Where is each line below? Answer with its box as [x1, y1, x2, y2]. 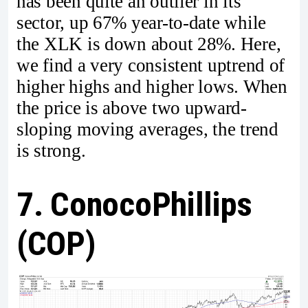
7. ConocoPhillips [16, 184, 252, 224]
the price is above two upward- [16, 98, 247, 119]
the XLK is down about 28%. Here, [16, 34, 281, 55]
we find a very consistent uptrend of [16, 55, 285, 76]
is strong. [16, 140, 86, 162]
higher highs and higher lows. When [16, 76, 287, 98]
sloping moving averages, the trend [16, 119, 278, 140]
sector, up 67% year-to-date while [16, 12, 267, 34]
